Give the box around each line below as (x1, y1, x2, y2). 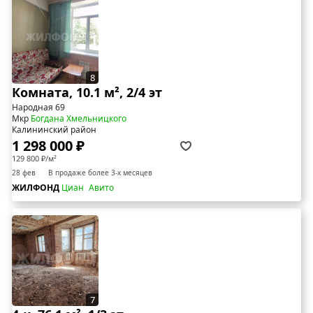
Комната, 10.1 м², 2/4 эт (12, 83, 162, 101)
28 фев (12, 167, 36, 177)
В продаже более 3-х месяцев (48, 167, 152, 177)
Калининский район (12, 123, 96, 136)
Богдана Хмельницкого (31, 112, 126, 124)
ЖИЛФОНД (12, 181, 61, 194)
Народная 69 (12, 101, 65, 113)
